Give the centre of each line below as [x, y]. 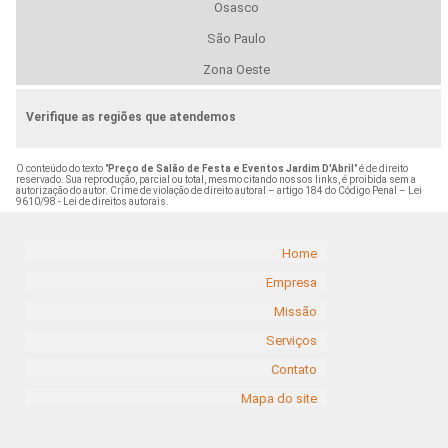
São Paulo [236, 39]
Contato [294, 369]
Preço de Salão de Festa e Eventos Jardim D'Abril [230, 169]
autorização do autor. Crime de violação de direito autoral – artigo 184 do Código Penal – [211, 191]
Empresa [291, 282]
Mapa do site [279, 398]
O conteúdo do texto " [61, 169]
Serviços [291, 340]
